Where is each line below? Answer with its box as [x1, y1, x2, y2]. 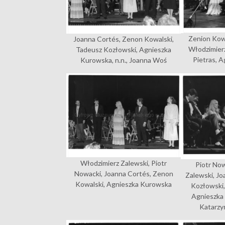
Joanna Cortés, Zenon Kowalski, [73, 35, 174, 44]
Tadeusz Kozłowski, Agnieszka [76, 45, 172, 54]
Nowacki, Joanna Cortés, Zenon [74, 169, 173, 178]
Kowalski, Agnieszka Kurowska [75, 179, 172, 188]
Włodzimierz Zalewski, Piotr [80, 158, 167, 167]
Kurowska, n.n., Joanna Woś [80, 56, 167, 65]
